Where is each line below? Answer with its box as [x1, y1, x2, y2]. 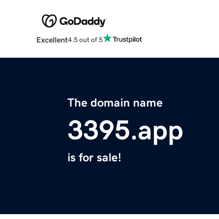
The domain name [67, 97, 163, 109]
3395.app [67, 116, 183, 144]
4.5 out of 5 [67, 36, 103, 43]
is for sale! [67, 152, 121, 164]
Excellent [36, 36, 68, 44]
